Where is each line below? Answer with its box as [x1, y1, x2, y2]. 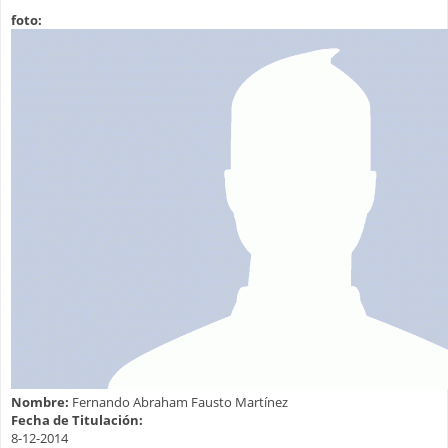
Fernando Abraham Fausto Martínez [72, 393, 288, 412]
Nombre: [11, 393, 72, 412]
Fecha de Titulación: [11, 411, 146, 430]
